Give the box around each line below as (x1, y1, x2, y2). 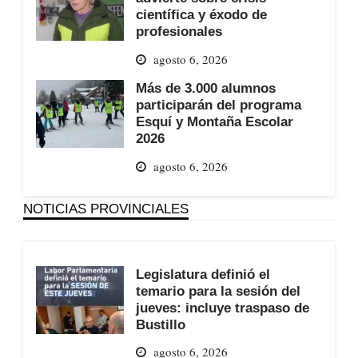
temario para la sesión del (135, 283, 300, 298)
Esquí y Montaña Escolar (135, 114, 293, 129)
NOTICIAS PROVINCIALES (22, 201, 189, 216)
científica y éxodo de (135, 7, 267, 22)
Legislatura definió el (135, 266, 270, 281)
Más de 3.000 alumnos (135, 81, 276, 96)
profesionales (135, 24, 222, 39)
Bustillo (135, 316, 185, 332)
